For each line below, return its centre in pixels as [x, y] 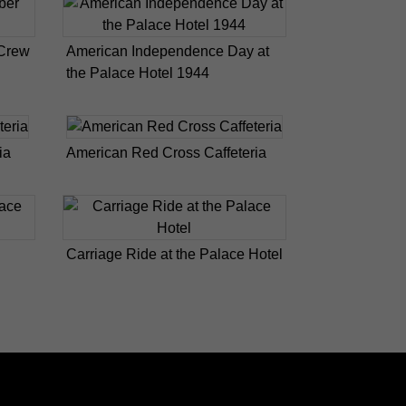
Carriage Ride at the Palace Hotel [174, 255]
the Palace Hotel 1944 [137, 73]
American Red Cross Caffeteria [166, 153]
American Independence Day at [167, 52]
